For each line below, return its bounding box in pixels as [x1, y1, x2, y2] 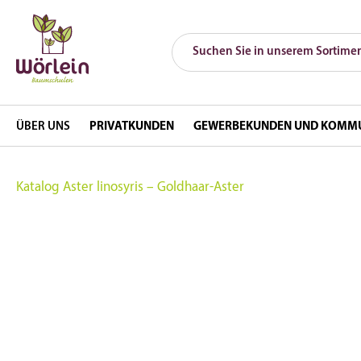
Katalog [16, 180, 60, 194]
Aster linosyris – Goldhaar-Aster [63, 180, 244, 194]
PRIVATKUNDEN [89, 121, 175, 133]
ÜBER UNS [16, 121, 70, 133]
